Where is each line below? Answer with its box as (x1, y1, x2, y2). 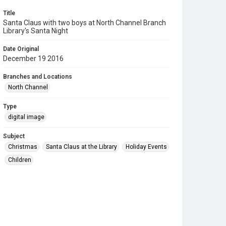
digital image (8, 114, 44, 121)
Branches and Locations (3, 73, 72, 80)
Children (8, 156, 31, 163)
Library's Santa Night (3, 27, 68, 35)
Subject (3, 133, 25, 140)
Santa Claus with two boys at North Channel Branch (3, 19, 166, 27)
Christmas (8, 143, 37, 150)
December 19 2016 (3, 54, 64, 63)
